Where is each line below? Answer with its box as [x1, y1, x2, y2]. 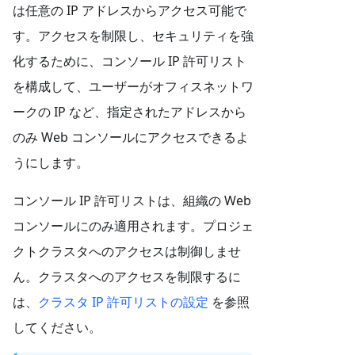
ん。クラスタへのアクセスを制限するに [13, 267, 241, 285]
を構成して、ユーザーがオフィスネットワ [13, 77, 254, 95]
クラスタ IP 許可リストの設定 [38, 292, 208, 311]
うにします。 [13, 153, 89, 171]
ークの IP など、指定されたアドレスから [13, 102, 246, 120]
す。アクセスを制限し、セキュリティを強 [13, 26, 254, 44]
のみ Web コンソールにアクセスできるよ [13, 128, 249, 146]
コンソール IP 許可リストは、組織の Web [13, 191, 251, 209]
